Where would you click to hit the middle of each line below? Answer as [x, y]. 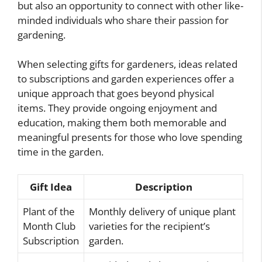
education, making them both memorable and [122, 123]
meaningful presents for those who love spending [130, 137]
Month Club [49, 226]
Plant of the [49, 211]
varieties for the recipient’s [149, 226]
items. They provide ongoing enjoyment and [117, 108]
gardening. [42, 35]
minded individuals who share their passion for [123, 20]
